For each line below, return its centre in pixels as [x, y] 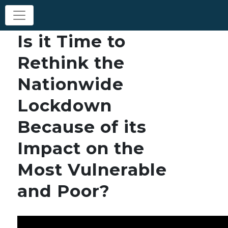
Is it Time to [72, 41]
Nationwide [71, 84]
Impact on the [81, 148]
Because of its [82, 127]
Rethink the [71, 63]
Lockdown [65, 105]
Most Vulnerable [92, 169]
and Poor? [64, 191]
